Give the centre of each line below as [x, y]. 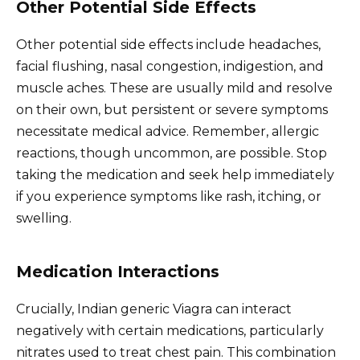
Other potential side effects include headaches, [168, 45]
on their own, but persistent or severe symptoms [172, 110]
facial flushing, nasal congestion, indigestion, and [170, 67]
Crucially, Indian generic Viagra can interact [154, 309]
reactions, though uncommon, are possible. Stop [172, 153]
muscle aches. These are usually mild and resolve [174, 88]
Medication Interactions [118, 272]
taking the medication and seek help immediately [175, 175]
